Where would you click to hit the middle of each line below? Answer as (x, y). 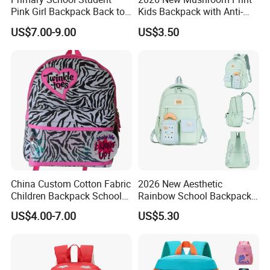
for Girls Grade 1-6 (176, 208)
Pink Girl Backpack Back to (68, 12)
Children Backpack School (67, 196)
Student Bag (37, 208)
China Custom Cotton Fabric (71, 184)
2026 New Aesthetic (180, 184)
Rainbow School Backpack (194, 196)
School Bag (36, 24)
